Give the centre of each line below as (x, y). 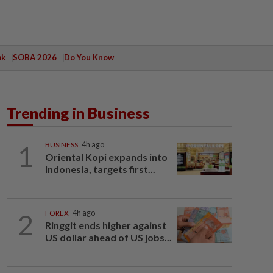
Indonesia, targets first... (100, 169)
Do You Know (89, 57)
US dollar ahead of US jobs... (108, 237)
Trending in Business (78, 113)
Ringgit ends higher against (105, 225)
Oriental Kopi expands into (106, 157)
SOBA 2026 (34, 57)
